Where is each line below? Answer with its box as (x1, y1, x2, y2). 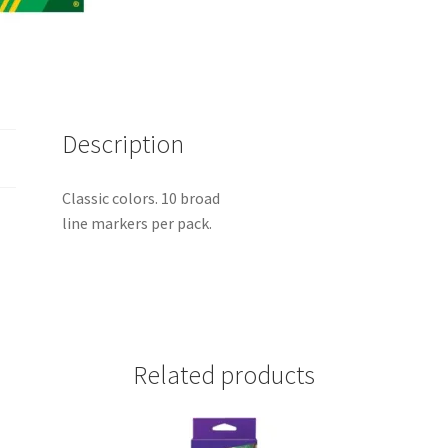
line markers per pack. (62, 213, 213, 234)
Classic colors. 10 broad (62, 188, 221, 209)
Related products (133, 359, 315, 392)
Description (62, 128, 185, 161)
